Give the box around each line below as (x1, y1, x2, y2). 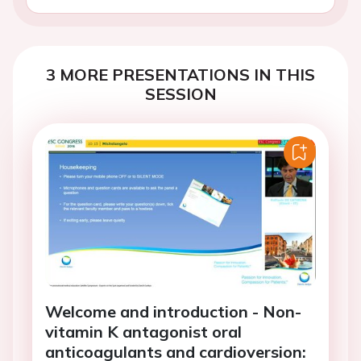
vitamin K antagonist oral (45, 322, 242, 342)
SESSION (144, 84, 217, 104)
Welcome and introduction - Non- (45, 301, 301, 322)
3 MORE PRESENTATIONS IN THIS (46, 64, 315, 85)
